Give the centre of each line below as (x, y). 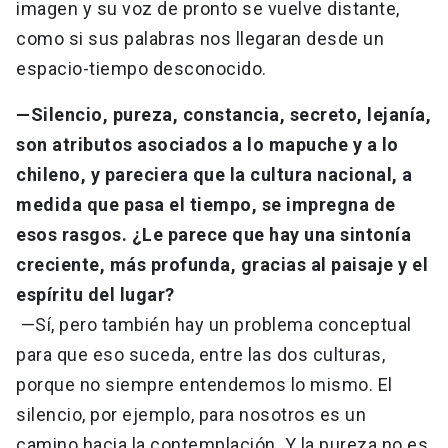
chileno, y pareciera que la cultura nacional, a (214, 175)
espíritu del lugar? (95, 295)
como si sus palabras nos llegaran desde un (200, 39)
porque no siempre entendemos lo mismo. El (204, 385)
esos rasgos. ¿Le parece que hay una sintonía (213, 235)
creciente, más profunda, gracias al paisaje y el (222, 265)
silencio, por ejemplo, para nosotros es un (191, 415)
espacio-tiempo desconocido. (143, 69)
